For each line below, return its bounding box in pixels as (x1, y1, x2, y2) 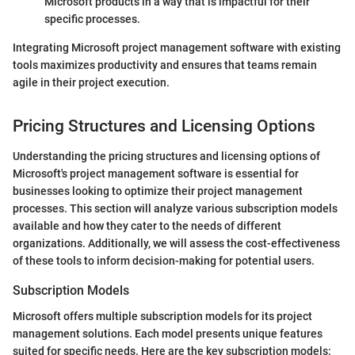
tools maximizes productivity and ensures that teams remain (13, 58, 317, 71)
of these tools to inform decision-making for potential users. (13, 254, 315, 268)
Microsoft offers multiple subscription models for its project (13, 309, 312, 323)
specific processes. (44, 12, 140, 25)
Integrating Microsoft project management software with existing (13, 40, 341, 54)
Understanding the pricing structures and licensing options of (13, 150, 320, 163)
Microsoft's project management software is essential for (13, 167, 299, 181)
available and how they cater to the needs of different (13, 219, 281, 233)
